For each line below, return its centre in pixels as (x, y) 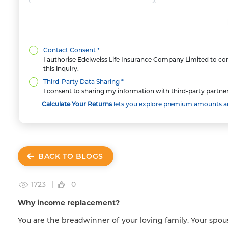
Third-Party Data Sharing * (83, 81)
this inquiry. (61, 68)
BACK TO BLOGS (71, 156)
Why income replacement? (69, 202)
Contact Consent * (72, 50)
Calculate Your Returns (77, 104)
